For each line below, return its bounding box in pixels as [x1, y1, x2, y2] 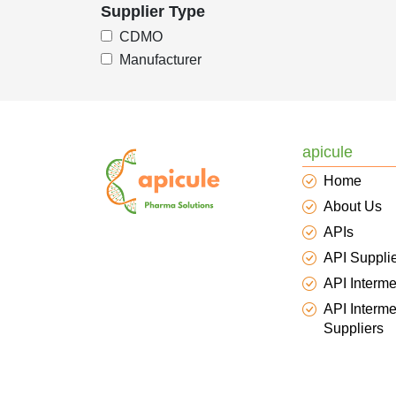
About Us [324, 199, 382, 214]
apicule [302, 143, 353, 161]
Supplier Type [101, 3, 205, 20]
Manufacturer [119, 52, 202, 67]
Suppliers [324, 321, 384, 336]
